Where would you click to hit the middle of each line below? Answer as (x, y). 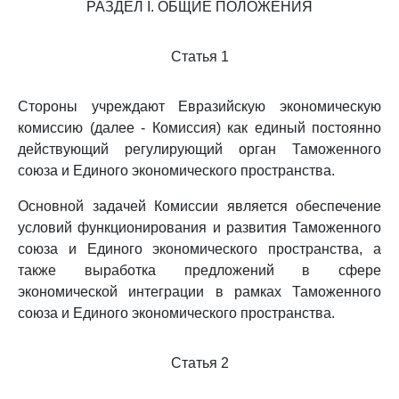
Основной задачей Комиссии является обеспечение (199, 206)
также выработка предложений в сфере (199, 270)
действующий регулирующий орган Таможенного (199, 149)
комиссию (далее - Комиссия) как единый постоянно (199, 128)
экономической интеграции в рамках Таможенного (199, 292)
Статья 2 (199, 363)
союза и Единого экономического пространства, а (199, 249)
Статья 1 (199, 57)
